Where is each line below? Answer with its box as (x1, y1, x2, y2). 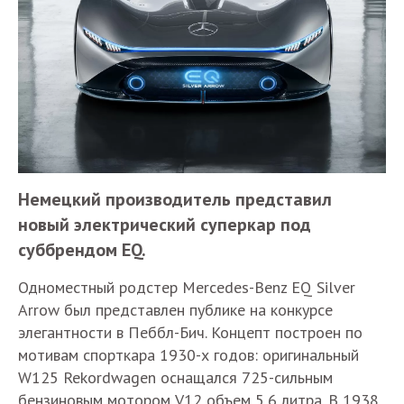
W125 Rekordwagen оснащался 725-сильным (18, 367, 333, 389)
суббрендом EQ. (18, 238, 146, 262)
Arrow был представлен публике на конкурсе (18, 299, 333, 321)
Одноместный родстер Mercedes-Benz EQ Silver (18, 277, 355, 298)
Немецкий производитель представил (18, 188, 332, 212)
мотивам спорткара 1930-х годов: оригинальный (18, 344, 359, 366)
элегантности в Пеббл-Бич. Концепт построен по (18, 322, 363, 344)
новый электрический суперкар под (18, 213, 311, 237)
